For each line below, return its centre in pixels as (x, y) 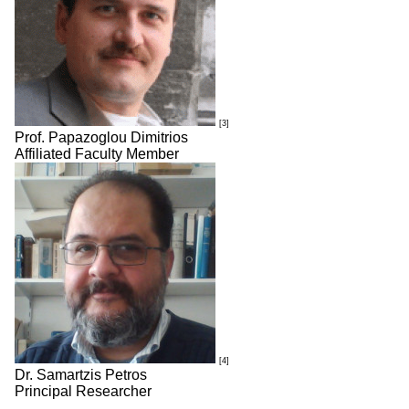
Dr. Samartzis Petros (81, 375)
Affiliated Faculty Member (97, 154)
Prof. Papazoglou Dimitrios (101, 137)
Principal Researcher (83, 391)
